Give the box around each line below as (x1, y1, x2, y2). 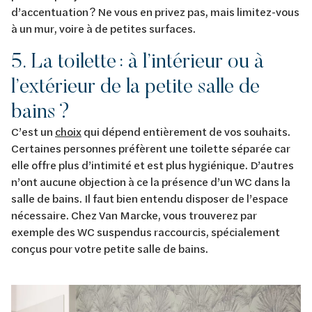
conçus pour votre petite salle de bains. (11, 240, 212, 256)
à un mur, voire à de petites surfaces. (11, 20, 196, 36)
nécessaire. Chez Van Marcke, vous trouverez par (11, 207, 257, 222)
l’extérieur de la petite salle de (11, 72, 260, 98)
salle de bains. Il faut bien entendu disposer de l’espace (11, 190, 288, 205)
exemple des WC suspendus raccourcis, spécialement (11, 224, 280, 239)
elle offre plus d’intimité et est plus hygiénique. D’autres (11, 157, 294, 172)
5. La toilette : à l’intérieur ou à (11, 47, 264, 73)
